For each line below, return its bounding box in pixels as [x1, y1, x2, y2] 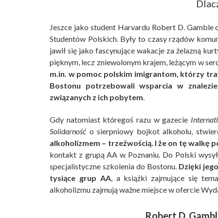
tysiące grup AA [50, 173, 111, 183]
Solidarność [50, 127, 86, 136]
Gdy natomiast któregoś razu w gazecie [50, 115, 191, 125]
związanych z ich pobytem [50, 92, 143, 102]
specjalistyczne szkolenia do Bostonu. [50, 162, 179, 171]
